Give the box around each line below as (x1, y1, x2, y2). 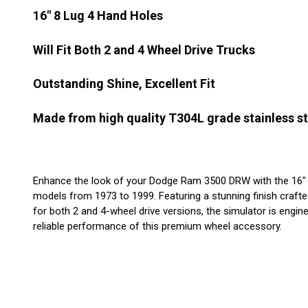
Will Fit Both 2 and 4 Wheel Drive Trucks (33, 42, 255, 57)
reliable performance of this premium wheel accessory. (33, 219, 282, 232)
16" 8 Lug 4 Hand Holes (33, 8, 163, 23)
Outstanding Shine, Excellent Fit (33, 76, 215, 91)
